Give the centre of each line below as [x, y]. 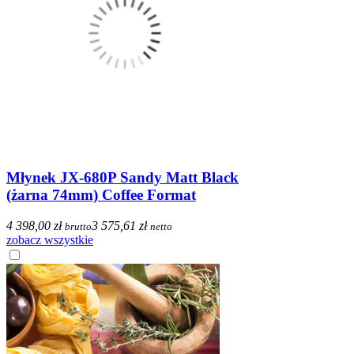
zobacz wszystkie [50, 240]
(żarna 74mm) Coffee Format [101, 195]
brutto [78, 226]
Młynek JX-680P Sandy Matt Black [122, 178]
